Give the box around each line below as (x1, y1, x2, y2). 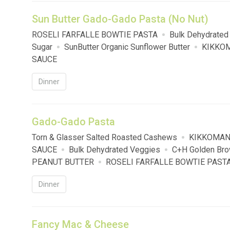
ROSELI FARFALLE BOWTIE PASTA (32, 30, 158, 40)
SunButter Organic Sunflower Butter (64, 42, 190, 52)
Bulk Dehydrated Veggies (69, 145, 160, 155)
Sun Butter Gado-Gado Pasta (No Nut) (32, 13, 208, 26)
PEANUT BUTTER (32, 157, 94, 167)
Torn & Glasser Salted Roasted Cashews (32, 132, 177, 143)
